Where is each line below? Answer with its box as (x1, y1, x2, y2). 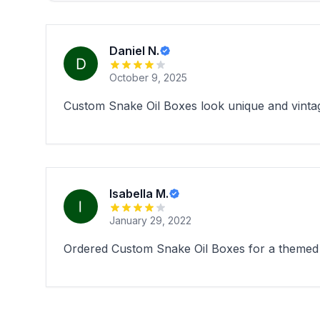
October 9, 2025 (109, 71, 187, 84)
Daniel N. (109, 44, 159, 58)
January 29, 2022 (109, 214, 191, 226)
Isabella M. (109, 186, 169, 201)
